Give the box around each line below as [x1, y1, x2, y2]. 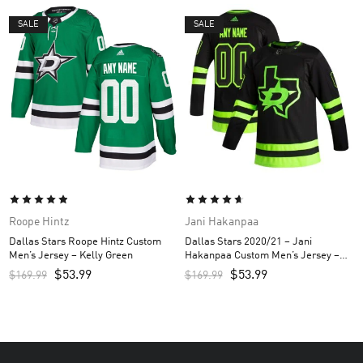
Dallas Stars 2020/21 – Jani [184, 237, 312, 248]
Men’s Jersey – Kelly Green [9, 250, 133, 262]
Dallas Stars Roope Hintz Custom [9, 237, 161, 248]
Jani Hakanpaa [184, 216, 258, 228]
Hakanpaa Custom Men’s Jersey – [184, 250, 340, 262]
